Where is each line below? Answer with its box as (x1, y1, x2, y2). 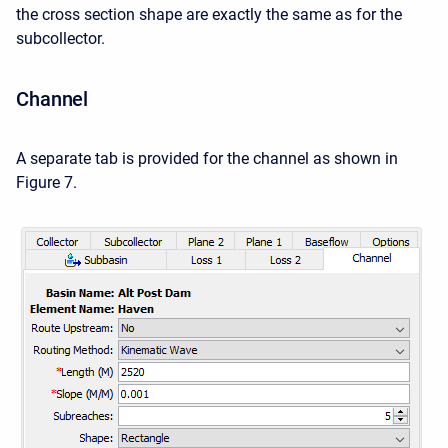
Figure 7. (16, 173, 77, 192)
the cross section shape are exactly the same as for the (16, 5, 402, 24)
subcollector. (16, 29, 105, 48)
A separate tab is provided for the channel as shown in (16, 149, 398, 168)
